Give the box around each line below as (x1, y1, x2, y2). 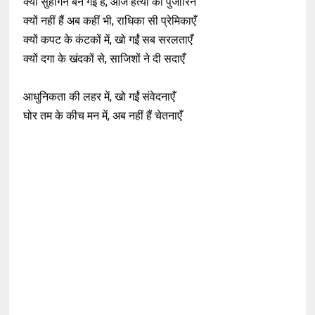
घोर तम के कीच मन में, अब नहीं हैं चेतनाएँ (23, 109, 183, 122)
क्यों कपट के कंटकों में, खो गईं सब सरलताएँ (23, 33, 193, 46)
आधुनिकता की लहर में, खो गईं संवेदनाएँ (23, 90, 176, 103)
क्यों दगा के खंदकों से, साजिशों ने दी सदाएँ (23, 52, 186, 65)
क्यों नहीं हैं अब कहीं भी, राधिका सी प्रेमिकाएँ (23, 14, 197, 27)
